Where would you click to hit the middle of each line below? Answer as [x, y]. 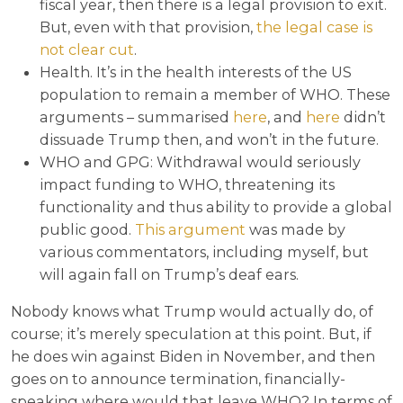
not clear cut [87, 50]
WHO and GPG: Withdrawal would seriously [200, 162]
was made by [296, 230]
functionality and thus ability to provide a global [216, 207]
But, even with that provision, [148, 27]
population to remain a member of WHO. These [215, 95]
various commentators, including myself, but [204, 252]
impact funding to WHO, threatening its [187, 185]
